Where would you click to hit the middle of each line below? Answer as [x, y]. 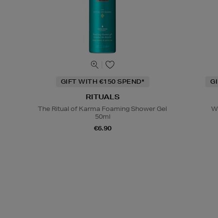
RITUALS [102, 97]
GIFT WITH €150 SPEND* [102, 82]
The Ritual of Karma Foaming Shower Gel [103, 109]
